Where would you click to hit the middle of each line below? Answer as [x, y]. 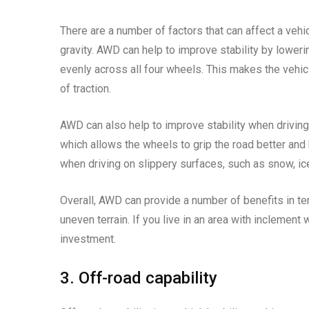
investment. [88, 239]
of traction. [86, 89]
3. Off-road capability [139, 278]
